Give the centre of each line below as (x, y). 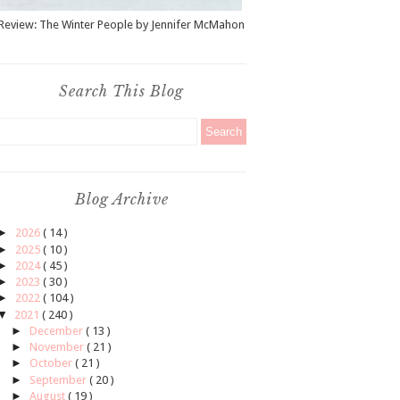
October (52, 363)
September (59, 379)
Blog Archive (121, 200)
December (57, 330)
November (58, 347)
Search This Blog (121, 92)
